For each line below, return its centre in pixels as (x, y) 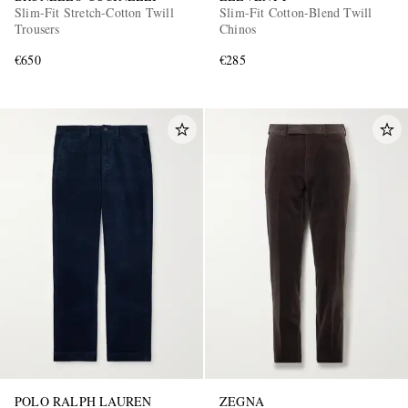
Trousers (37, 29)
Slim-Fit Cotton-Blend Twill (296, 13)
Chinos (238, 29)
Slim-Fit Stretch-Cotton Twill (94, 13)
